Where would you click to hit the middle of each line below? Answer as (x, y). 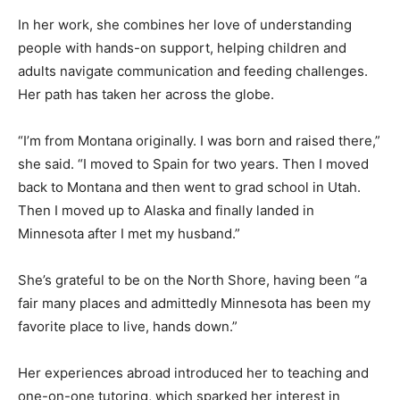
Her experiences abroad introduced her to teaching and (193, 360)
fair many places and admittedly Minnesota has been (183, 290)
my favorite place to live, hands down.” (139, 313)
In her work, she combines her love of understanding (185, 12)
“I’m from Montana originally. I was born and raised (176, 128)
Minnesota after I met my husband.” (129, 221)
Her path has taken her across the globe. (146, 81)
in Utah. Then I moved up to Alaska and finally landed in (192, 197)
